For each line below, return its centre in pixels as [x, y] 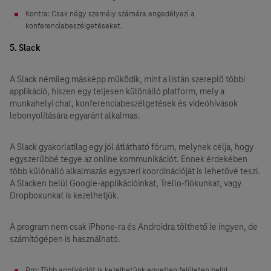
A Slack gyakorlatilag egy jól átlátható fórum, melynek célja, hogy [132, 147]
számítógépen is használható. [65, 239]
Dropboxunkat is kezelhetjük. [64, 195]
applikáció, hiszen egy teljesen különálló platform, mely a [117, 91]
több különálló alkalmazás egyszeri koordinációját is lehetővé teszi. [135, 171]
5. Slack [25, 48]
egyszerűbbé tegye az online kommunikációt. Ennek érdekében [129, 159]
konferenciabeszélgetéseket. [74, 26]
